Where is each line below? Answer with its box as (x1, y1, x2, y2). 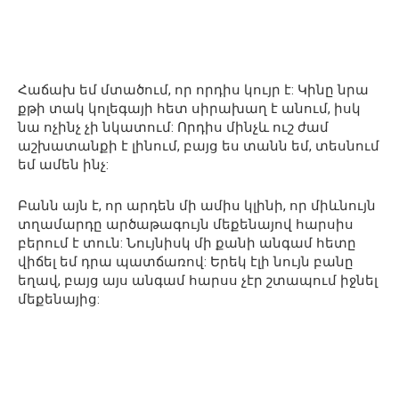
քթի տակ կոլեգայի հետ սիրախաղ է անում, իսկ (18, 100, 361, 117)
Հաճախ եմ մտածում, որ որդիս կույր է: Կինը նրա (18, 81, 369, 98)
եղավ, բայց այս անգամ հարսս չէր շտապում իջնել (18, 272, 378, 289)
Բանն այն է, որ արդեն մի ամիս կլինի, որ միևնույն (18, 197, 376, 214)
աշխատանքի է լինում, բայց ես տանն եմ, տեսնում (18, 137, 379, 154)
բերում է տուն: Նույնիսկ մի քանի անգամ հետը (18, 234, 356, 251)
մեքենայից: (18, 290, 100, 307)
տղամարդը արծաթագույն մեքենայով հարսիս (18, 216, 354, 232)
